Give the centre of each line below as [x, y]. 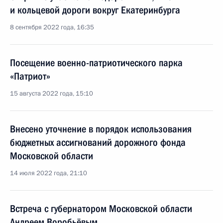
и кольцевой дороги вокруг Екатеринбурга [95, 10]
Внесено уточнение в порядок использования [101, 129]
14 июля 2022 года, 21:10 [49, 173]
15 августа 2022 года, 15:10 [52, 94]
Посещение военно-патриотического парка [96, 63]
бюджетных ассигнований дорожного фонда [98, 142]
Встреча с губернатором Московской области [101, 209]
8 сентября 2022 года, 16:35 [52, 27]
